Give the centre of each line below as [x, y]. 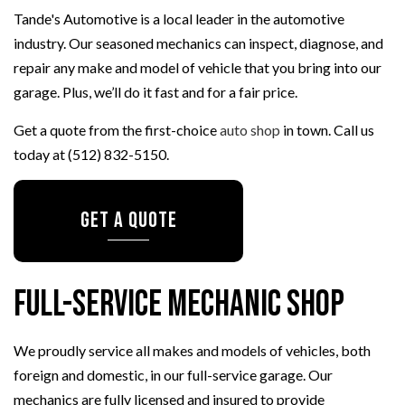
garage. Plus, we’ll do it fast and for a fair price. [155, 92]
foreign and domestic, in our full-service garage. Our [173, 375]
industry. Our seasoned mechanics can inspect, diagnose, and [198, 43]
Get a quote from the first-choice [117, 130]
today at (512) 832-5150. [91, 155]
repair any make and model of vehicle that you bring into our [198, 68]
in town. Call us [327, 130]
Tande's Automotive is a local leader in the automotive [179, 19]
